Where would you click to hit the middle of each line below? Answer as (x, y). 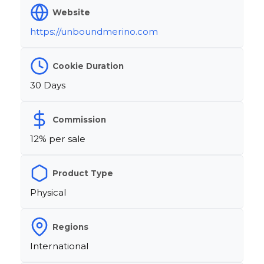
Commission (79, 119)
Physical (48, 193)
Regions (70, 227)
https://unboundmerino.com (94, 32)
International (59, 246)
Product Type (83, 173)
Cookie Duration (88, 66)
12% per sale (58, 139)
